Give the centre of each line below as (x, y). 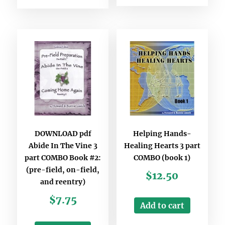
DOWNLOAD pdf (63, 134)
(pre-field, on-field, (63, 170)
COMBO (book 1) (162, 158)
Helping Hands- (162, 134)
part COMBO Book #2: (63, 158)
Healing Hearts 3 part (162, 146)
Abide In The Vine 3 (63, 146)
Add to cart (162, 206)
